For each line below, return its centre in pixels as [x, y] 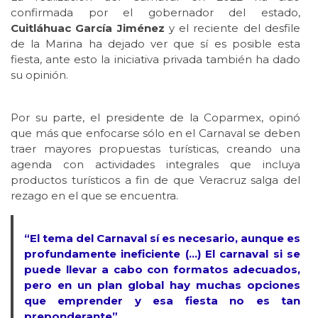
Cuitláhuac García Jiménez [90, 28]
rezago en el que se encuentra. [94, 196]
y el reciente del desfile [235, 28]
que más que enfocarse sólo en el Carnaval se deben [155, 133]
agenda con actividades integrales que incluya [155, 165]
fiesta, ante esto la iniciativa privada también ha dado [155, 60]
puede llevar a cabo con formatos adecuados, [162, 270]
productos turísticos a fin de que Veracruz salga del [155, 180]
